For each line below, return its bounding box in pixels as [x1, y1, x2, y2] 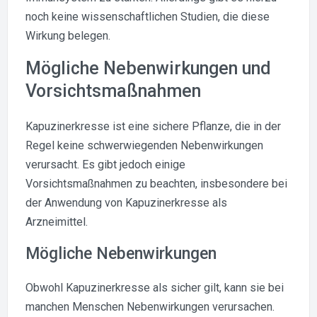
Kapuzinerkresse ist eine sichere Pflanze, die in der [25, 119, 281, 133]
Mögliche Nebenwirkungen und [25, 57, 271, 79]
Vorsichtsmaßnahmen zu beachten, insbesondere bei [25, 176, 287, 190]
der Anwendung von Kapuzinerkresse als [25, 195, 227, 209]
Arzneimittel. [25, 214, 88, 229]
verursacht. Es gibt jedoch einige [25, 157, 185, 171]
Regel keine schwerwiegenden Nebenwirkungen [25, 138, 263, 152]
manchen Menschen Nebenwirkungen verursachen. [25, 299, 275, 313]
